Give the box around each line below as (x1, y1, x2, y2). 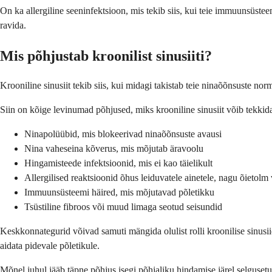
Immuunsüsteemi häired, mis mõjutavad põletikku (24, 187, 214, 198)
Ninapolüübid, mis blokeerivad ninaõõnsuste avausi (24, 129, 222, 140)
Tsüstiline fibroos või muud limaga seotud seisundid (24, 202, 222, 212)
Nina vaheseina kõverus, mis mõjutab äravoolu (24, 143, 203, 154)
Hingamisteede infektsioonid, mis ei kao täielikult (24, 158, 212, 169)
